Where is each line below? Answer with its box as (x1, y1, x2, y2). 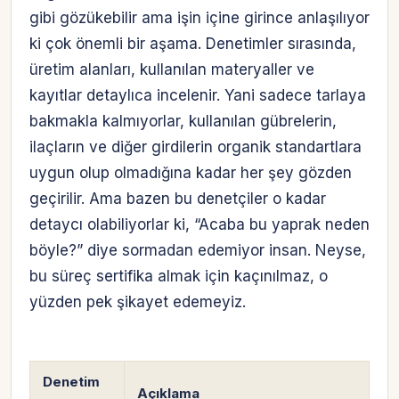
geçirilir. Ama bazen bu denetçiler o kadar (29, 189, 326, 208)
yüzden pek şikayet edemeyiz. (29, 292, 246, 311)
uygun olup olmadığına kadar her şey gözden (29, 163, 352, 182)
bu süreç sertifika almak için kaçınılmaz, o (29, 266, 328, 285)
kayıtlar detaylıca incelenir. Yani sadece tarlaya (29, 85, 366, 104)
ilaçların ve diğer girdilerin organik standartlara (29, 137, 362, 156)
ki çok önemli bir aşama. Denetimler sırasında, (29, 34, 356, 53)
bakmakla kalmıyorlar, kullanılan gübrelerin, (29, 111, 337, 130)
